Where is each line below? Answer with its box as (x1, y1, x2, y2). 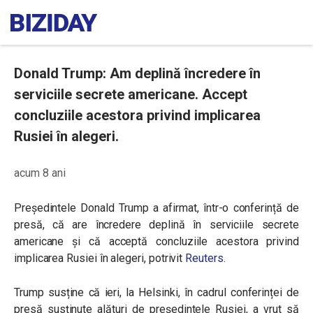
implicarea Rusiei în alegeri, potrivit (14, 252, 186, 265)
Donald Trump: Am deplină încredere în (14, 65, 261, 82)
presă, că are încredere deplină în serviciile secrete (14, 218, 299, 231)
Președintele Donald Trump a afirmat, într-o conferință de (14, 201, 299, 214)
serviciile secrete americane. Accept (14, 86, 247, 103)
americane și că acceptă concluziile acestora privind (14, 235, 299, 248)
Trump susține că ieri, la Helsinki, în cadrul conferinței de (14, 286, 299, 299)
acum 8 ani (14, 166, 66, 180)
